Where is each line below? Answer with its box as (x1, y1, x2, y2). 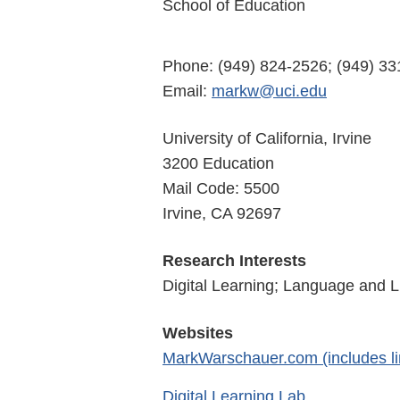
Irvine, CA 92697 (162, 204, 281, 222)
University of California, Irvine (162, 129, 371, 147)
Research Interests (162, 251, 306, 270)
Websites (162, 323, 233, 342)
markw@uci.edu (212, 81, 327, 100)
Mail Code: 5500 (162, 179, 279, 197)
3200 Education (162, 154, 274, 172)
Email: (162, 81, 212, 100)
